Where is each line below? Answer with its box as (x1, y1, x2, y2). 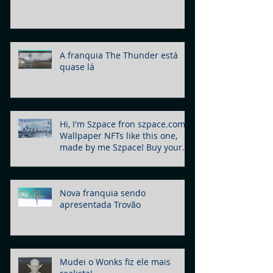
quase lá (60, 61, 94, 73)
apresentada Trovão (60, 199, 141, 210)
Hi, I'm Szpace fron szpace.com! (60, 118, 188, 130)
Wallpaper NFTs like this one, (60, 130, 177, 141)
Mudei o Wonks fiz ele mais (60, 256, 171, 268)
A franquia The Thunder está (60, 49, 178, 61)
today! (60, 153, 85, 165)
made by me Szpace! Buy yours (60, 141, 186, 153)
